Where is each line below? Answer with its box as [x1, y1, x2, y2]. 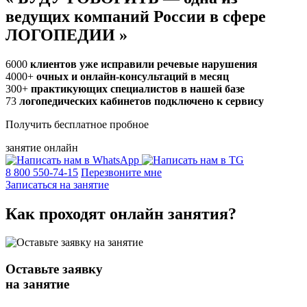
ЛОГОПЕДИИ [5, 25, 119, 44]
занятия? [164, 204, 236, 223]
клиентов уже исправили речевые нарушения [30, 58, 258, 70]
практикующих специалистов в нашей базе [31, 82, 245, 95]
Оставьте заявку [5, 262, 103, 277]
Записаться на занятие [5, 178, 109, 191]
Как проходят [5, 204, 110, 223]
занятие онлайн [5, 141, 78, 153]
